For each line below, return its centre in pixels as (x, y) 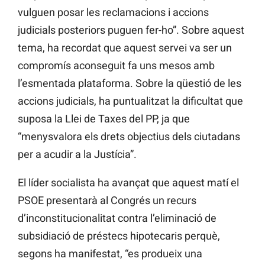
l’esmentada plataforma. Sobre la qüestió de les (130, 83)
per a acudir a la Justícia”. (77, 154)
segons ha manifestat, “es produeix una (110, 254)
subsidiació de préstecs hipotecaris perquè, (119, 236)
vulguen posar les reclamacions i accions (113, 12)
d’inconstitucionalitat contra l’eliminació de (117, 218)
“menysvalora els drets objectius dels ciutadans (129, 137)
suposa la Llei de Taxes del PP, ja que (104, 119)
